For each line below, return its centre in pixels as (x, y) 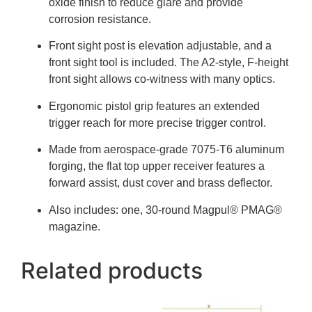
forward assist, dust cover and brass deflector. (161, 183)
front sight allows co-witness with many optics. (162, 79)
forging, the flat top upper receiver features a (157, 166)
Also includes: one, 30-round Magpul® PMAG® (165, 210)
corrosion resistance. (100, 19)
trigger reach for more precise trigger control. (157, 123)
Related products (112, 270)
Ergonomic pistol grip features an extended (154, 106)
